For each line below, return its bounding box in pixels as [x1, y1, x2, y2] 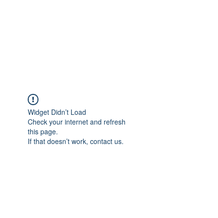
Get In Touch [61, 17, 95, 24]
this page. [28, 127, 58, 136]
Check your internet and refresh [28, 117, 126, 127]
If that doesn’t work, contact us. [28, 136, 124, 146]
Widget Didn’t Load [28, 107, 86, 117]
